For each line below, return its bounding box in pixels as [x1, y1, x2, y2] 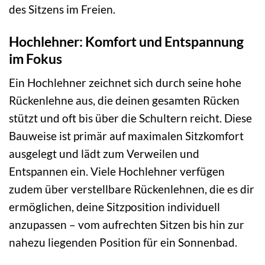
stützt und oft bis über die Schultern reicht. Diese [9, 111, 252, 125]
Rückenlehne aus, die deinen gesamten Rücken [9, 93, 240, 108]
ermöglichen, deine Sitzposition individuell [9, 200, 220, 214]
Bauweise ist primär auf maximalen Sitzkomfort [9, 129, 244, 143]
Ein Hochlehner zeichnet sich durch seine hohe [9, 76, 241, 90]
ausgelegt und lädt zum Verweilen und [9, 147, 199, 161]
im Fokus [9, 50, 62, 67]
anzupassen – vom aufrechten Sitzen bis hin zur [9, 218, 244, 232]
